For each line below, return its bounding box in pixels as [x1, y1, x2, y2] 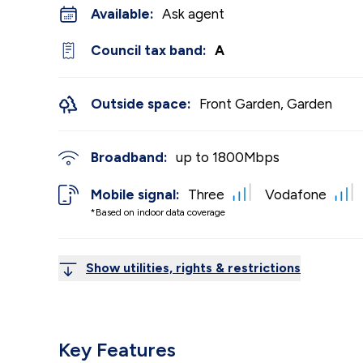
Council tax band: [91, 42, 207, 58]
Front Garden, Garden [199, 96, 332, 112]
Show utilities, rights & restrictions [86, 259, 301, 275]
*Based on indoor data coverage [91, 206, 225, 218]
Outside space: [91, 96, 191, 112]
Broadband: [91, 149, 168, 165]
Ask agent [162, 6, 224, 22]
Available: [91, 6, 154, 22]
